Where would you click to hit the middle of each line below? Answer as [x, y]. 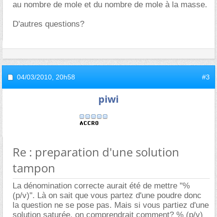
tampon [34, 168]
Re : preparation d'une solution [96, 152]
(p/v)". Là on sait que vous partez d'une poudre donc [107, 195]
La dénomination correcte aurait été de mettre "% [101, 186]
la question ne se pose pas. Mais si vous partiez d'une [111, 205]
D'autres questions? [48, 24]
